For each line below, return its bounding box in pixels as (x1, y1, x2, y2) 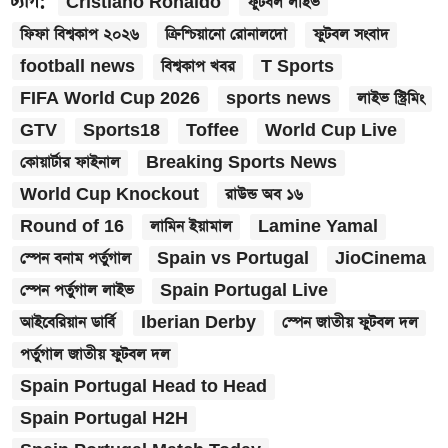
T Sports (261, 56, 334, 78)
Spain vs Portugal (157, 248, 309, 270)
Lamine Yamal (258, 216, 378, 238)
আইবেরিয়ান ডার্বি (20, 312, 115, 334)
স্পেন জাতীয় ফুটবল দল (282, 312, 418, 334)
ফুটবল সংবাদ (313, 24, 389, 46)
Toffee (186, 120, 239, 142)
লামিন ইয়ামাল (150, 216, 232, 238)
